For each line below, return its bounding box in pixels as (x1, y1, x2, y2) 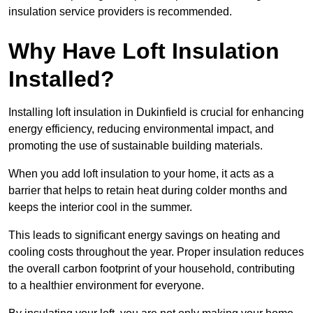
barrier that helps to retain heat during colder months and (8, 184, 287, 197)
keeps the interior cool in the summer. (8, 201, 192, 214)
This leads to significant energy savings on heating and (8, 229, 280, 242)
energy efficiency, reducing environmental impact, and (8, 123, 274, 136)
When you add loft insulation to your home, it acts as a (8, 168, 274, 180)
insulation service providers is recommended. (8, 6, 232, 18)
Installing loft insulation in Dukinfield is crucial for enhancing (8, 106, 304, 119)
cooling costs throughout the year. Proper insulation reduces (8, 246, 304, 259)
